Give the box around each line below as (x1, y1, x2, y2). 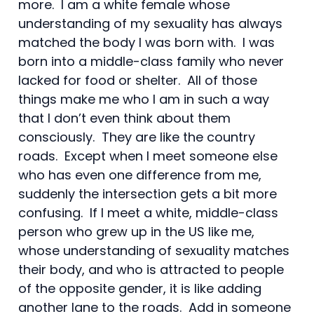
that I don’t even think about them (18, 109, 231, 127)
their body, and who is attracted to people (18, 260, 284, 278)
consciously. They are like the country (18, 128, 255, 146)
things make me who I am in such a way (18, 90, 269, 108)
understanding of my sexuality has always (18, 14, 282, 32)
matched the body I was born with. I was (18, 33, 275, 51)
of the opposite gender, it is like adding (18, 279, 261, 297)
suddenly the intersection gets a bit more (18, 184, 277, 203)
